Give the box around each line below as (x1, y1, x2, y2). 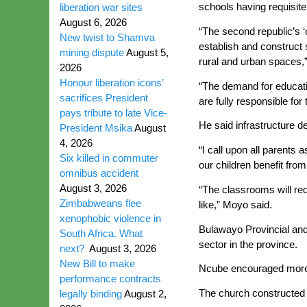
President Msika (60, 122, 132, 134)
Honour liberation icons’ (60, 77, 163, 88)
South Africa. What (60, 228, 143, 239)
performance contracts (60, 273, 161, 284)
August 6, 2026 (60, 16, 127, 28)
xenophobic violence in (60, 212, 161, 224)
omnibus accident (60, 167, 138, 179)
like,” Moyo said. (198, 198, 272, 210)
